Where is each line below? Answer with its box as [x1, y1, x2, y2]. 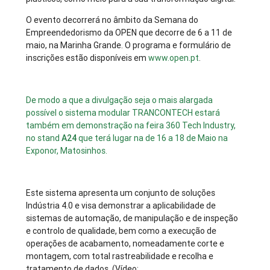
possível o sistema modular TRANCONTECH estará [26, 107, 221, 119]
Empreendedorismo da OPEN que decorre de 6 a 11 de [26, 27, 233, 39]
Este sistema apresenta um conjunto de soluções [26, 187, 216, 199]
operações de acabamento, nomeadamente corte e [26, 238, 225, 250]
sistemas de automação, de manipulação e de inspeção [26, 213, 239, 224]
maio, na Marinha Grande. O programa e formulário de [26, 40, 231, 51]
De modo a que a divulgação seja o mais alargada [26, 95, 213, 106]
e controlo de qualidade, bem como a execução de [26, 225, 217, 237]
